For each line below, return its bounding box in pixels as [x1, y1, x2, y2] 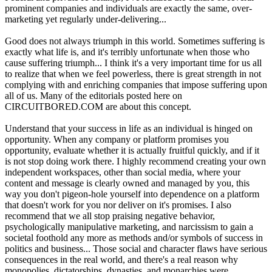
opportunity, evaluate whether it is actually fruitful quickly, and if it [5, 145, 259, 156]
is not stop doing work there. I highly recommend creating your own [5, 156, 266, 167]
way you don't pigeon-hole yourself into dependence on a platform [5, 189, 259, 200]
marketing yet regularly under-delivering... [5, 14, 166, 25]
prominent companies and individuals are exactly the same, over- [5, 3, 252, 14]
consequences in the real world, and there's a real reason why [5, 254, 238, 265]
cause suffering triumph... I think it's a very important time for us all [5, 58, 262, 69]
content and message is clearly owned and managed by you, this [5, 178, 250, 189]
